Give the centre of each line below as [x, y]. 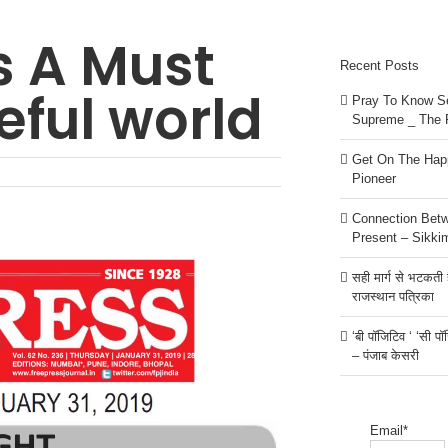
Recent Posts [379, 66]
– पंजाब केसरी [385, 355]
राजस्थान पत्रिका [392, 296]
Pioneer [373, 178]
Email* [388, 430]
